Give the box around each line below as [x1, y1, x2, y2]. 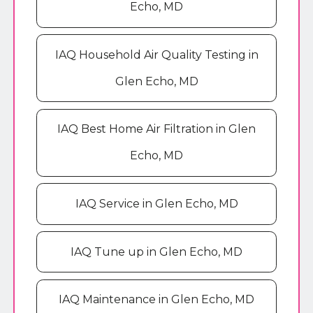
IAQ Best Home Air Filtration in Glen [57, 122, 256, 136]
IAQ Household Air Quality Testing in [54, 48, 259, 61]
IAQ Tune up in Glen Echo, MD [71, 245, 242, 259]
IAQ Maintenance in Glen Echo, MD [59, 293, 254, 307]
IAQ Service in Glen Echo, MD [75, 197, 238, 210]
